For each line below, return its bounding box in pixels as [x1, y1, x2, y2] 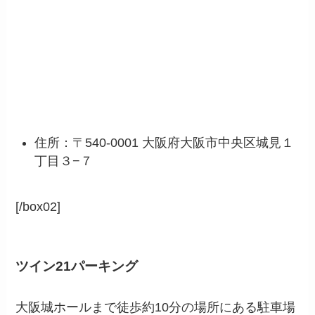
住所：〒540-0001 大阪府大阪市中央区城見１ [34, 136, 295, 150]
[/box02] [15, 199, 61, 214]
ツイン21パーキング [15, 259, 139, 274]
